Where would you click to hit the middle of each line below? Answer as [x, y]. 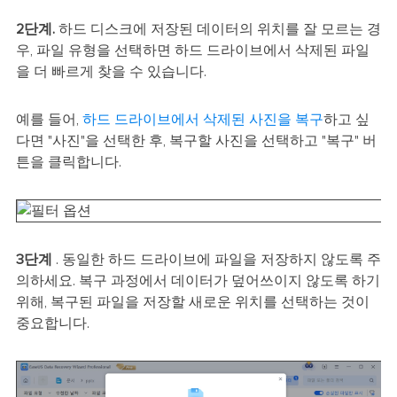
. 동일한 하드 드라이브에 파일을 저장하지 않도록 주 [216, 260]
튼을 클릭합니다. [68, 163]
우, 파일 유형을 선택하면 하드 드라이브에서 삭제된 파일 [192, 51]
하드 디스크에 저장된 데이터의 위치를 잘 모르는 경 [218, 30]
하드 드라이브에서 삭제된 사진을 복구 [202, 120]
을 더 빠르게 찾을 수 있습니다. [111, 72]
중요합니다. [52, 324]
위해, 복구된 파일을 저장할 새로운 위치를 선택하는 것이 [192, 303]
